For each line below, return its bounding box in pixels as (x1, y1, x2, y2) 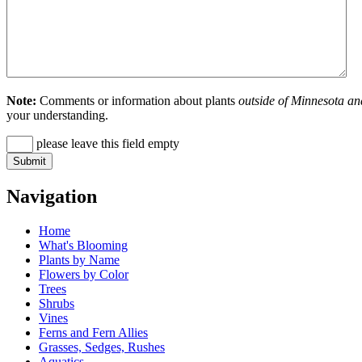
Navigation (6, 186, 97, 208)
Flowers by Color (39, 267, 128, 281)
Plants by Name (39, 253, 120, 267)
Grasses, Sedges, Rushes (39, 340, 165, 354)
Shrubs (39, 297, 74, 310)
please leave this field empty (33, 137, 179, 151)
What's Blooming (39, 238, 128, 252)
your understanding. (6, 108, 108, 123)
